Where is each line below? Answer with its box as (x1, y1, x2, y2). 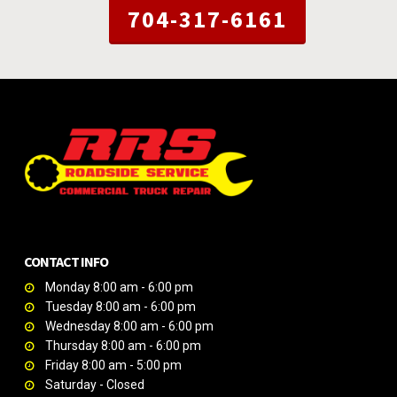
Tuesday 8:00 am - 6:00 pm (44, 300, 196, 314)
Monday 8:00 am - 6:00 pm (44, 280, 193, 294)
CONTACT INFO (23, 253, 108, 270)
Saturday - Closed (44, 378, 144, 392)
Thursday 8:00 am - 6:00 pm (44, 339, 201, 353)
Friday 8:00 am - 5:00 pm (44, 358, 182, 372)
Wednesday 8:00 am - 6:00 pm (44, 319, 214, 333)
